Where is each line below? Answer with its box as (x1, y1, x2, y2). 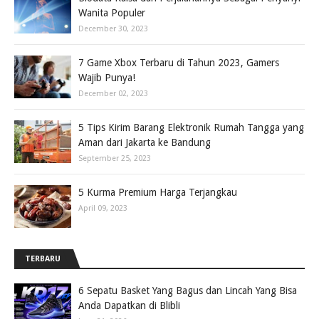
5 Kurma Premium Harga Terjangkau (78, 187, 237, 198)
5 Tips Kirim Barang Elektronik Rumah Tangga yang (78, 122, 304, 133)
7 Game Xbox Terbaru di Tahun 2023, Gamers (78, 57, 279, 68)
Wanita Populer (78, 7, 145, 19)
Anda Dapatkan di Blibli (78, 300, 180, 311)
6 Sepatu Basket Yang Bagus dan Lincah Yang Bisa (78, 285, 297, 296)
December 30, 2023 (78, 24, 148, 33)
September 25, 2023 (78, 154, 151, 163)
